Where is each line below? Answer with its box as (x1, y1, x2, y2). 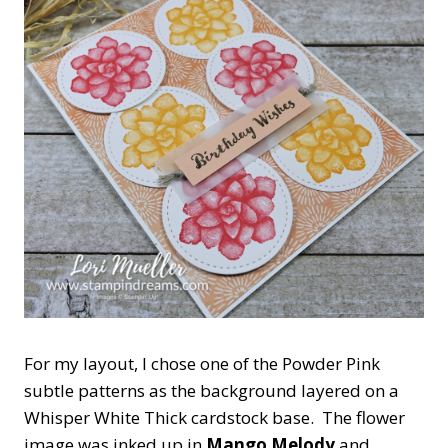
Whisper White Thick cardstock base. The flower (24, 405, 405, 429)
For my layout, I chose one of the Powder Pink (24, 351, 380, 375)
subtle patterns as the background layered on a (24, 378, 399, 402)
